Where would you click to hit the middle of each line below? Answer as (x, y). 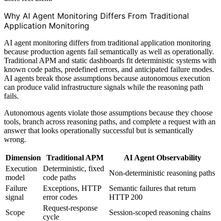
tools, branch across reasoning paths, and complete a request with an (110, 121)
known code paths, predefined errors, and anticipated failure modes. (109, 69)
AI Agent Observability (162, 157)
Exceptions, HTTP (72, 188)
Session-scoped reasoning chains (160, 212)
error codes (60, 197)
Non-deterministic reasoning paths (162, 173)
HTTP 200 (126, 197)
